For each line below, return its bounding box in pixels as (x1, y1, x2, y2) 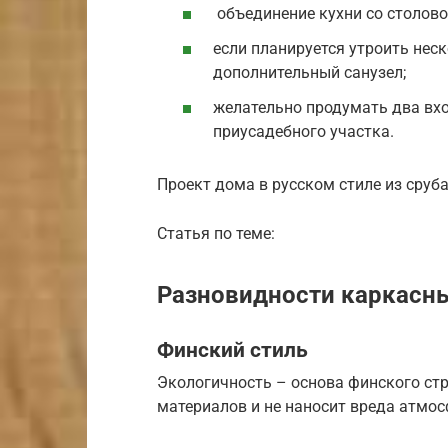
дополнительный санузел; (213, 62, 406, 82)
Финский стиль (157, 337, 308, 362)
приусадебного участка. (213, 121, 394, 141)
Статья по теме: (157, 223, 275, 243)
